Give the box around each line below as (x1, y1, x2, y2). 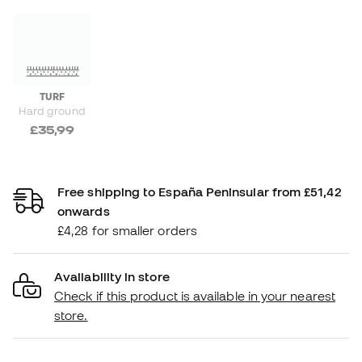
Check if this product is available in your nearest (54, 288, 335, 303)
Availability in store (54, 268, 170, 284)
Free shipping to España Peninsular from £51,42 (57, 183, 341, 199)
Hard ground (18, 103, 86, 117)
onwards (57, 203, 110, 218)
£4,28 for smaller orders (57, 222, 197, 238)
